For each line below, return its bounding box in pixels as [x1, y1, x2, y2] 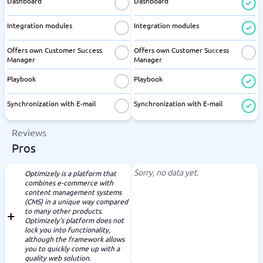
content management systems [25, 187, 122, 197]
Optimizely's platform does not [25, 215, 124, 225]
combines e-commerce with [25, 178, 113, 187]
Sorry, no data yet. [134, 166, 198, 178]
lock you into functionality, [25, 225, 110, 234]
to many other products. [25, 206, 103, 215]
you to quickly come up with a [25, 244, 120, 253]
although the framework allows [25, 234, 124, 244]
